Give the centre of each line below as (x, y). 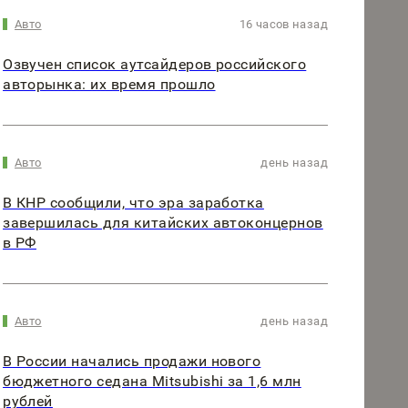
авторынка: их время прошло (109, 84)
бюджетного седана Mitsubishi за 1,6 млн (152, 381)
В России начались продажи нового (132, 361)
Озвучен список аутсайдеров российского (155, 64)
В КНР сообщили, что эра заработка (133, 202)
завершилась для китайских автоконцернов (163, 222)
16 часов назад (283, 24)
